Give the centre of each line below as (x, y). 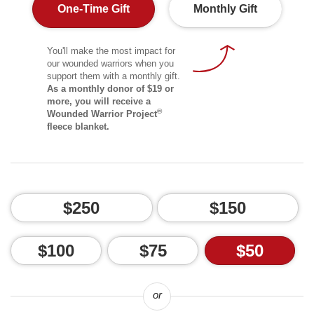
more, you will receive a (98, 102)
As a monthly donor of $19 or (110, 89)
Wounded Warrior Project (102, 114)
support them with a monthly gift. (113, 76)
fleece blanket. (78, 127)
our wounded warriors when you (110, 64)
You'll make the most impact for (111, 51)
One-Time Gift (94, 9)
